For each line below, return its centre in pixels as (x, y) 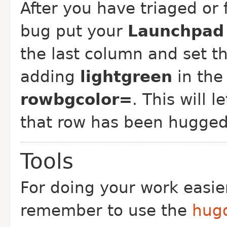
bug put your (74, 31)
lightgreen (126, 77)
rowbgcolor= (76, 100)
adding (50, 77)
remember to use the (106, 211)
